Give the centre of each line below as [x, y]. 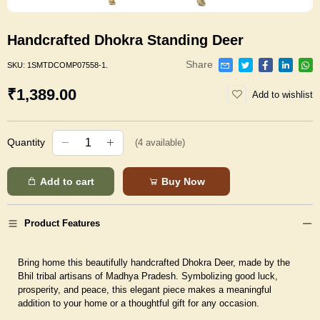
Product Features [62, 224]
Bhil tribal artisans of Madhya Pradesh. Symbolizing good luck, [148, 276]
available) [164, 143]
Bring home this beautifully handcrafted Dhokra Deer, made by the [154, 263]
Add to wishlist [282, 94]
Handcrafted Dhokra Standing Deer [125, 40]
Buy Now [181, 181]
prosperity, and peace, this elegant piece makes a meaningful [145, 290]
